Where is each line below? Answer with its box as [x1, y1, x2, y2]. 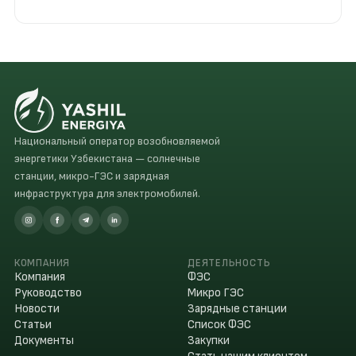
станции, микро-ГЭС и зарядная [14, 169, 169, 184]
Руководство [14, 285, 82, 301]
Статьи [14, 317, 52, 333]
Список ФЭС [188, 317, 251, 333]
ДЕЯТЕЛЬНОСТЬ [188, 257, 271, 270]
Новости [14, 301, 60, 317]
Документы [14, 333, 74, 349]
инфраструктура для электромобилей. [14, 187, 200, 201]
